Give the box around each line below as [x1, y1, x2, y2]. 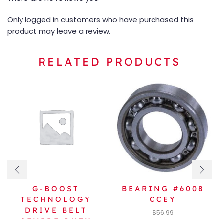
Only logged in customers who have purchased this [7, 14, 194, 24]
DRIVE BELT [24, 205, 88, 215]
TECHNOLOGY [21, 195, 91, 204]
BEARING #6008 [121, 184, 205, 194]
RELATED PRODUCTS [38, 54, 181, 68]
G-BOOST [32, 184, 80, 194]
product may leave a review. [7, 25, 110, 36]
